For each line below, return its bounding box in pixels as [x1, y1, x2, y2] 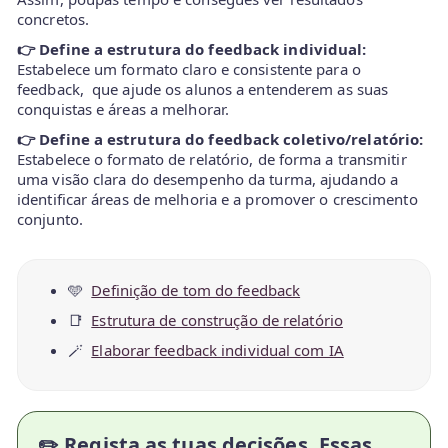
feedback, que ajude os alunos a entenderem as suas [17, 79, 389, 99]
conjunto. [17, 209, 83, 229]
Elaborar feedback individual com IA [91, 340, 344, 360]
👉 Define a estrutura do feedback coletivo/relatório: [17, 129, 424, 149]
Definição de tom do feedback [91, 280, 301, 300]
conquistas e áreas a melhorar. [17, 99, 230, 119]
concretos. [17, 9, 89, 29]
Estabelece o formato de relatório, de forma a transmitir [17, 149, 407, 169]
